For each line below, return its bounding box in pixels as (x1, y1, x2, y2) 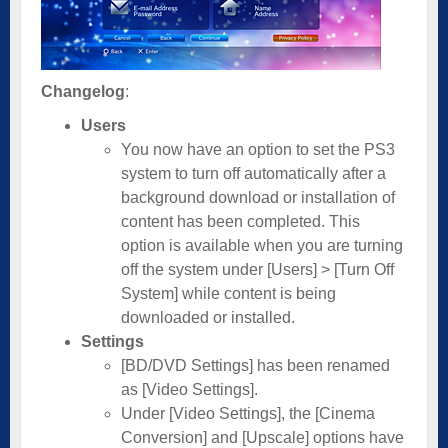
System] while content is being (121, 284, 336, 302)
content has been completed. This (121, 212, 360, 230)
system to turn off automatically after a (121, 164, 386, 182)
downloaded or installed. (121, 308, 295, 326)
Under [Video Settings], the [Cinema (121, 404, 375, 422)
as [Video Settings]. (121, 380, 258, 398)
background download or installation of (121, 188, 395, 206)
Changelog (41, 82, 125, 100)
